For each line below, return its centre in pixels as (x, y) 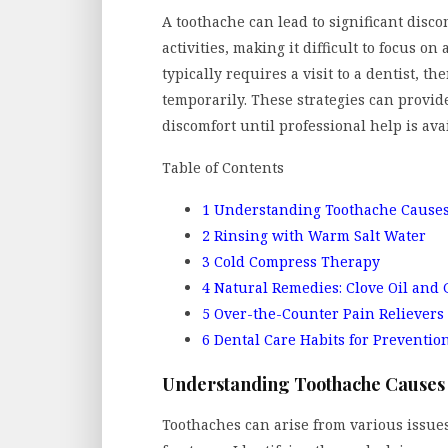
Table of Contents (223, 167)
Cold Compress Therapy (295, 261)
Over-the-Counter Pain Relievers (327, 313)
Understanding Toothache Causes (303, 384)
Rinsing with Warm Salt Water (318, 235)
